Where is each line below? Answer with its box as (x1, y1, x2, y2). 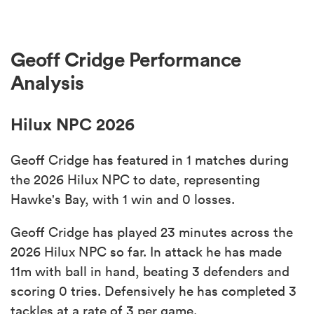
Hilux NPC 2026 (11, 113, 135, 135)
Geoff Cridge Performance (11, 47, 241, 73)
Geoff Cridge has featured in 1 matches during (11, 151, 289, 168)
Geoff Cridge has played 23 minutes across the (11, 223, 293, 240)
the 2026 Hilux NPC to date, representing (11, 170, 260, 188)
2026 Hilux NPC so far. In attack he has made (11, 243, 282, 260)
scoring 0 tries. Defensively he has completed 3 (11, 282, 296, 299)
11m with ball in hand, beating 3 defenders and (11, 262, 289, 280)
